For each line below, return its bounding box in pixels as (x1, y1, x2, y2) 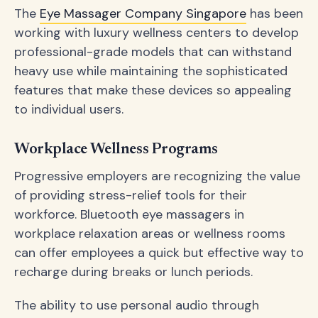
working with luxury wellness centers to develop (14, 23, 299, 41)
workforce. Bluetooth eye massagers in (14, 206, 244, 224)
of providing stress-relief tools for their (14, 187, 247, 204)
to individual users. (14, 100, 124, 118)
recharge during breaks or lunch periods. (14, 263, 253, 281)
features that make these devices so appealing (14, 81, 292, 99)
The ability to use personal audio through (14, 297, 259, 314)
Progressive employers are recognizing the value (14, 168, 300, 185)
